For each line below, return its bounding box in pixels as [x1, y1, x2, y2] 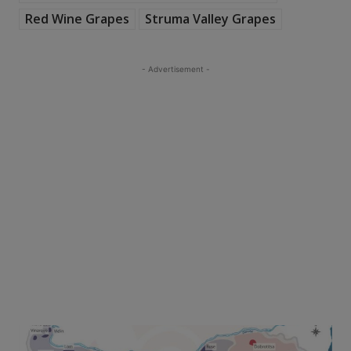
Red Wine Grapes [25, 10, 129, 27]
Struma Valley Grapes [145, 10, 276, 27]
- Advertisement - [141, 64, 210, 74]
